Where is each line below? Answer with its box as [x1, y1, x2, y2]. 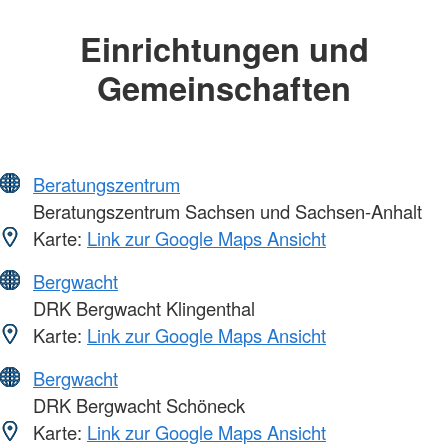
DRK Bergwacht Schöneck [28, 392, 245, 419]
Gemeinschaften [97, 63, 351, 111]
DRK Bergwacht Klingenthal [28, 295, 255, 322]
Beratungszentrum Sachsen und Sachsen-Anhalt [28, 198, 422, 225]
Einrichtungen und [79, 24, 369, 72]
